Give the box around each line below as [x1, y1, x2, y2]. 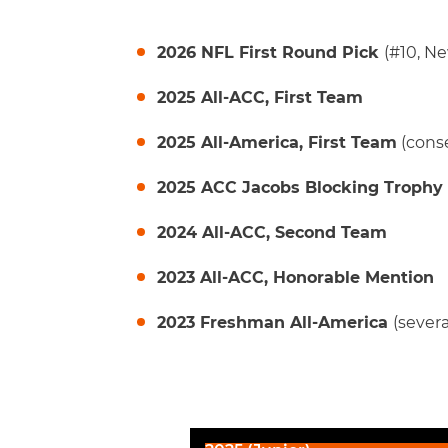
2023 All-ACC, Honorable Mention [157, 268, 434, 287]
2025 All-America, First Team [157, 133, 397, 152]
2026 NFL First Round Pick [157, 43, 384, 62]
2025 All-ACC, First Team [157, 88, 363, 107]
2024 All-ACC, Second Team [157, 223, 387, 242]
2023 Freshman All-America [157, 313, 393, 332]
